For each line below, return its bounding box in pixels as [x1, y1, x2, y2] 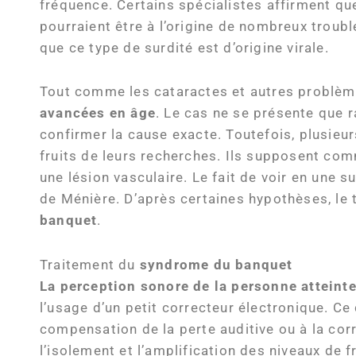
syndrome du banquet [139, 257, 293, 273]
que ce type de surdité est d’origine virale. [40, 40, 329, 56]
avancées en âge [40, 106, 156, 122]
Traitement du [40, 257, 140, 273]
